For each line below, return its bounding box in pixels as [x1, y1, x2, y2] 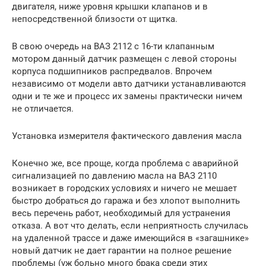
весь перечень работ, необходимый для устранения [12, 207, 230, 218]
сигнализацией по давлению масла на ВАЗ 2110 [12, 170, 217, 181]
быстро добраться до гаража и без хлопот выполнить [12, 195, 240, 206]
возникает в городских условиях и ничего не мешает [12, 182, 237, 194]
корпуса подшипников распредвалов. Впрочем [12, 65, 212, 77]
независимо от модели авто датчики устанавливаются [12, 78, 246, 89]
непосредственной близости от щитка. [12, 13, 178, 24]
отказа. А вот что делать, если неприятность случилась [12, 220, 248, 231]
